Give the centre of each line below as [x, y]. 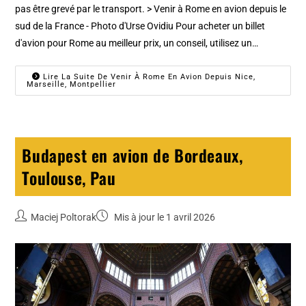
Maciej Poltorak [64, 218]
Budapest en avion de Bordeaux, [133, 155]
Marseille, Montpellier [72, 85]
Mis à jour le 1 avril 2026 [164, 218]
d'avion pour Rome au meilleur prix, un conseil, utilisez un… [137, 43]
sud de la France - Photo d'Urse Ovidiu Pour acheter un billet [140, 26]
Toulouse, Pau [69, 178]
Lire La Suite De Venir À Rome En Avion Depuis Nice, [148, 77]
